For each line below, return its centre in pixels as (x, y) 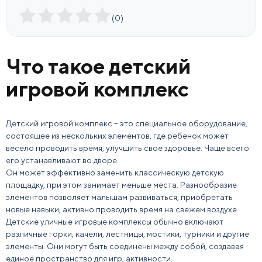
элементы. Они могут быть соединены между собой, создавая (125, 246)
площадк (23, 185)
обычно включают (187, 222)
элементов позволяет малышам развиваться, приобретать (119, 197)
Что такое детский (99, 66)
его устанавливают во (50, 160)
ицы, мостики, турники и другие (189, 234)
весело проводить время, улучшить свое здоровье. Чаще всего (127, 148)
